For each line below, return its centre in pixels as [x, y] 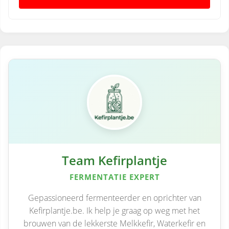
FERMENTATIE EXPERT [114, 177]
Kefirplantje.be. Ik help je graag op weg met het [114, 210]
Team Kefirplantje [114, 160]
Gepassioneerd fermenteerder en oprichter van [114, 198]
